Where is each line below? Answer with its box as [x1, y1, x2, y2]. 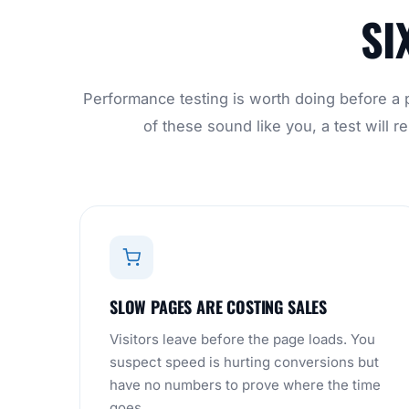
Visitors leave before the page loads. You [110, 330, 375, 348]
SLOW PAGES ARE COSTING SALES [110, 295, 327, 319]
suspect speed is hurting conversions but [110, 353, 379, 371]
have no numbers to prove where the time [110, 376, 381, 393]
